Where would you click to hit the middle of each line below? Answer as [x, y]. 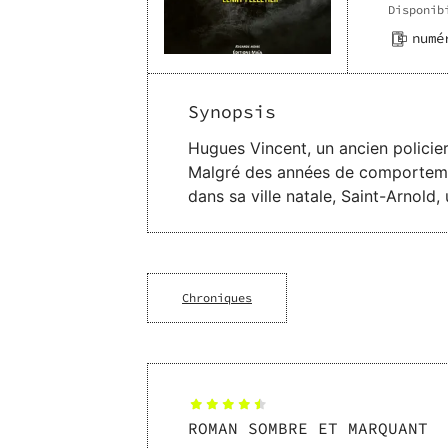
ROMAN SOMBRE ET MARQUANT [308, 428]
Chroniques [217, 298]
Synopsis [232, 112]
